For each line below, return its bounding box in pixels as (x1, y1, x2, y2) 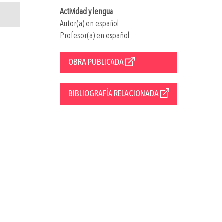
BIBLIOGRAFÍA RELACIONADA (68, 89, 160, 98)
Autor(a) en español (59, 19, 119, 28)
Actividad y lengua (59, 7, 113, 16)
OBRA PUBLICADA (68, 57, 125, 67)
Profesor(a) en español (59, 31, 129, 40)
